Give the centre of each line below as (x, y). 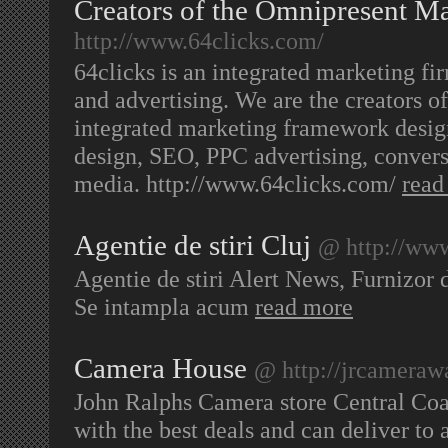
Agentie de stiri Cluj (192, 245)
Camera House (160, 368)
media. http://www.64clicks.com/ (238, 183)
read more (304, 306)
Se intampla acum (164, 306)
